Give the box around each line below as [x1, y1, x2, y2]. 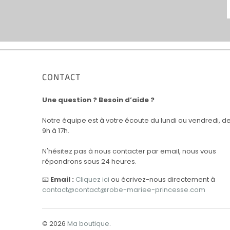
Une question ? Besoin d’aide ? [42, 94, 155, 105]
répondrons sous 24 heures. [42, 156, 137, 166]
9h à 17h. [42, 125, 69, 136]
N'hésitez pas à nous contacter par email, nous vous [42, 146, 216, 156]
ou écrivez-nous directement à [109, 174, 215, 184]
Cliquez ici [75, 174, 109, 184]
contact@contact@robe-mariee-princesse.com [42, 184, 205, 195]
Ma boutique [67, 218, 109, 228]
